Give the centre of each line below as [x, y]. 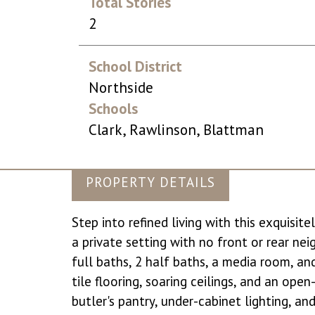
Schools [114, 109]
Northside [121, 88]
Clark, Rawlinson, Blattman [176, 130]
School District [136, 66]
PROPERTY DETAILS [150, 182]
